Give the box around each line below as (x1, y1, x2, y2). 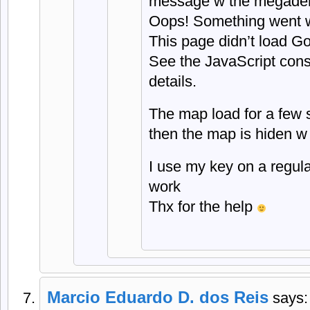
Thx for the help (149, 198, 257, 215)
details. (149, 73, 197, 90)
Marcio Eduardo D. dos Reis (47, 288, 268, 307)
